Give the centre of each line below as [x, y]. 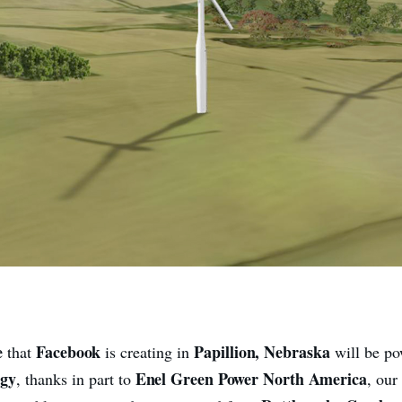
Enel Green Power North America [251, 379]
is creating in [150, 352]
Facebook [71, 352]
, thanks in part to [75, 379]
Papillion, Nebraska [262, 352]
